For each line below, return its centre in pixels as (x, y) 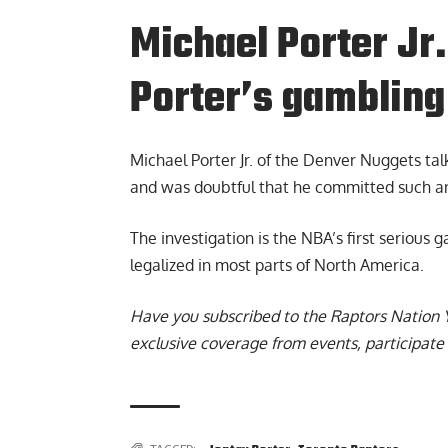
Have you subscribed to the (230, 316)
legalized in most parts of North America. (277, 265)
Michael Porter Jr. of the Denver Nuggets (275, 160)
